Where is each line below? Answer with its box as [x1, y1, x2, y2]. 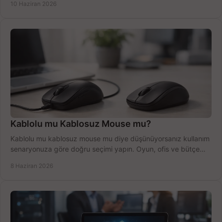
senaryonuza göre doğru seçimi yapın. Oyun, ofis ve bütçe [10, 145, 200, 154]
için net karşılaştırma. [10, 155, 78, 164]
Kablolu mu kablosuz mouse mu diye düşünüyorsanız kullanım [10, 134, 210, 143]
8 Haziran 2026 [10, 162, 53, 170]
